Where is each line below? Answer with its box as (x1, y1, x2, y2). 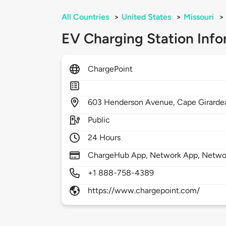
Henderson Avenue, (104, 97, 178, 107)
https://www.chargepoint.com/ (88, 186, 200, 196)
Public (88, 115, 110, 125)
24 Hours (88, 133, 121, 143)
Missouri (184, 12, 214, 22)
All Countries (62, 12, 109, 22)
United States (122, 12, 171, 22)
